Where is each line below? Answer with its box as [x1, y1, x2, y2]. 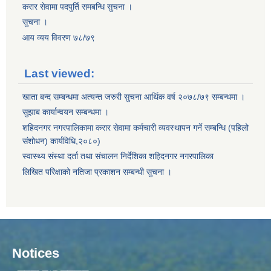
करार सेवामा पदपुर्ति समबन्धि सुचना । [22, 1, 132, 11]
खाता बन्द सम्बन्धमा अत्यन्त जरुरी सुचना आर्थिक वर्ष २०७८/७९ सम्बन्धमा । [22, 91, 245, 102]
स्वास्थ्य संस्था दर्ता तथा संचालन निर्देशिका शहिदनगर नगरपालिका [22, 151, 214, 162]
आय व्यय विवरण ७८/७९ [22, 32, 95, 42]
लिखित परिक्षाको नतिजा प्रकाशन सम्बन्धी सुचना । [22, 166, 172, 177]
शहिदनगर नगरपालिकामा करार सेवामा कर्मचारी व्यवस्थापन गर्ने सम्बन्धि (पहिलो [22, 122, 249, 132]
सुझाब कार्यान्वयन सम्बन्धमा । [22, 107, 109, 117]
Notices [12, 246, 59, 261]
